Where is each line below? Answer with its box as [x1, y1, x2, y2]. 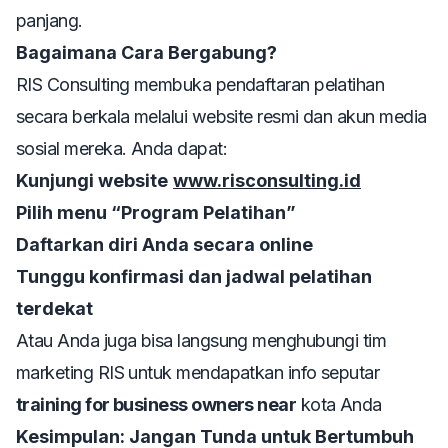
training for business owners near [16, 394, 297, 416]
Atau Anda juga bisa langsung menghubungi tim [16, 330, 387, 352]
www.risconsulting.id [173, 170, 361, 192]
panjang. [16, 10, 83, 32]
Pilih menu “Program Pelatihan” [16, 202, 296, 224]
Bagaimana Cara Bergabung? [16, 42, 277, 64]
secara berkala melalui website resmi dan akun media [16, 106, 427, 128]
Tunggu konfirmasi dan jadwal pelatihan [16, 266, 372, 288]
